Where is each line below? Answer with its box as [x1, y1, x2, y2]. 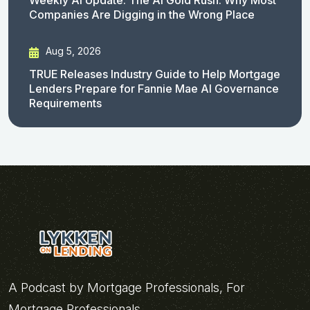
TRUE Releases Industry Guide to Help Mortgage [29, 67, 280, 82]
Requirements [29, 96, 102, 111]
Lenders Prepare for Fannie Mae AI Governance [29, 82, 279, 96]
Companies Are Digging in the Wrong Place [29, 7, 255, 21]
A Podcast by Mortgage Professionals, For [8, 280, 245, 295]
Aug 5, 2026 [43, 45, 101, 57]
